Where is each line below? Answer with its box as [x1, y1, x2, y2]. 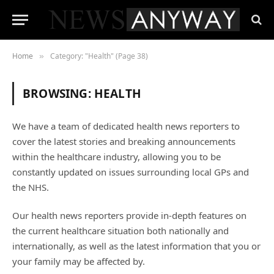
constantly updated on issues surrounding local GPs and [12, 166, 249, 178]
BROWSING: [23, 86, 94, 102]
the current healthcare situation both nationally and [12, 224, 229, 237]
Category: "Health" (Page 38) [50, 51, 148, 61]
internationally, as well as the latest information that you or [12, 240, 261, 252]
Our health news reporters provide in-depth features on [12, 209, 246, 221]
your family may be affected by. [12, 255, 145, 267]
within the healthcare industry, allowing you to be [12, 150, 221, 163]
